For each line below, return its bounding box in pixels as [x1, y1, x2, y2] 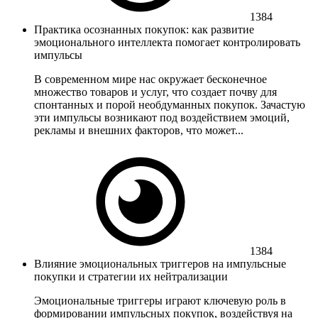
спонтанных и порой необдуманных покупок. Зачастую [34, 98, 305, 111]
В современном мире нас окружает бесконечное [34, 72, 267, 85]
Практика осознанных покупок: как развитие [34, 23, 254, 35]
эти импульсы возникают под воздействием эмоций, [34, 111, 290, 124]
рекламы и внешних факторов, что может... [34, 124, 243, 136]
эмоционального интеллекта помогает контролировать [34, 35, 300, 48]
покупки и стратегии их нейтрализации [34, 270, 228, 283]
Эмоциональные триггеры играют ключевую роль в [34, 294, 286, 307]
